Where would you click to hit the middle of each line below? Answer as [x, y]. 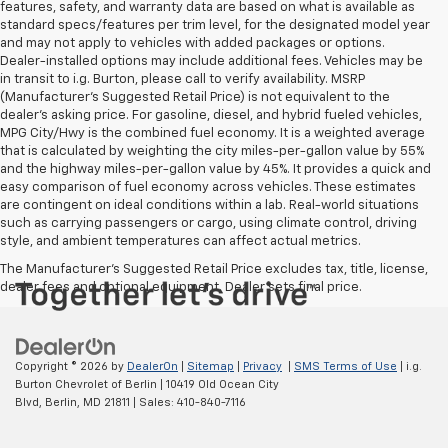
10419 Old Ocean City [221, 385]
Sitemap [210, 367]
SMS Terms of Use [345, 367]
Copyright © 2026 [63, 367]
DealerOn [152, 367]
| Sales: [153, 403]
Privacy [262, 367]
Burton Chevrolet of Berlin [86, 385]
